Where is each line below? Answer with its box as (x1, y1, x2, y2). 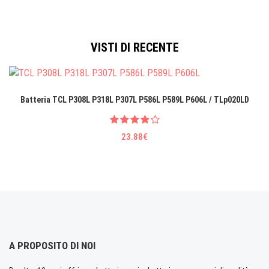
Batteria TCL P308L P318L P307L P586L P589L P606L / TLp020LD (20, 94, 249, 104)
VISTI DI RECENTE (90, 40, 179, 55)
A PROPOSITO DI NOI (9, 239, 95, 252)
